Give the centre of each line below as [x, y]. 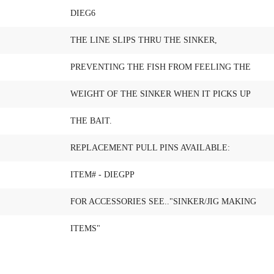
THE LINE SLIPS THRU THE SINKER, [144, 40]
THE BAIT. [91, 121]
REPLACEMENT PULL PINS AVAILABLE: [150, 148]
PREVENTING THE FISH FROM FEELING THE [161, 67]
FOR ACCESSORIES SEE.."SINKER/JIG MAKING [163, 202]
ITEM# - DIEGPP [102, 175]
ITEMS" [85, 228]
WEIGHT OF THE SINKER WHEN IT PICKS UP [161, 94]
